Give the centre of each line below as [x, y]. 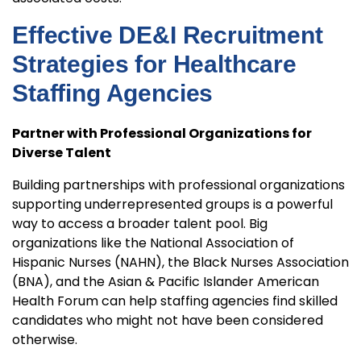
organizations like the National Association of [153, 243]
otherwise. [45, 340]
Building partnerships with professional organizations [178, 185]
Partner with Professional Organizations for [162, 134]
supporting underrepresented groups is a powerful [172, 205]
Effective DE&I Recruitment [168, 35]
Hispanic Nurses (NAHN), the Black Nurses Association [180, 263]
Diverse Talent [62, 153]
